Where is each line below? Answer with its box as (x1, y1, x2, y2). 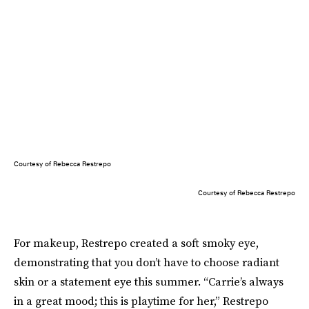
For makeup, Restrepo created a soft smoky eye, (14, 235, 259, 250)
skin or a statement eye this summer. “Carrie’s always (14, 273, 283, 289)
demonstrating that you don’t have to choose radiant (14, 254, 279, 270)
